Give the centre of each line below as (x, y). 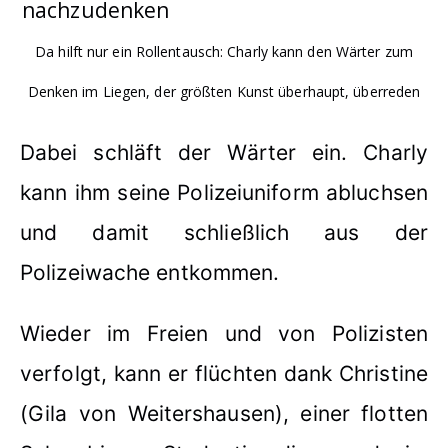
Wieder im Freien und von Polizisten (224, 333)
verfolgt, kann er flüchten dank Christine (224, 373)
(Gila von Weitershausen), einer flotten (224, 413)
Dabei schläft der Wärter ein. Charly (224, 152)
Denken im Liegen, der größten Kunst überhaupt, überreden (224, 91)
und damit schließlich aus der (224, 232)
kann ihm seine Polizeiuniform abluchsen (224, 192)
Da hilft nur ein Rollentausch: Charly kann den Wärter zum (224, 51)
